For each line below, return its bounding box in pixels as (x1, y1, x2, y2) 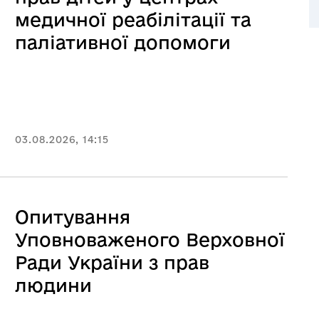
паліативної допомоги (15, 32, 231, 53)
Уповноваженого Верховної (15, 229, 285, 250)
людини (15, 275, 92, 296)
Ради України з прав (15, 252, 209, 273)
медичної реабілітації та (15, 9, 251, 30)
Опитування (15, 206, 130, 227)
